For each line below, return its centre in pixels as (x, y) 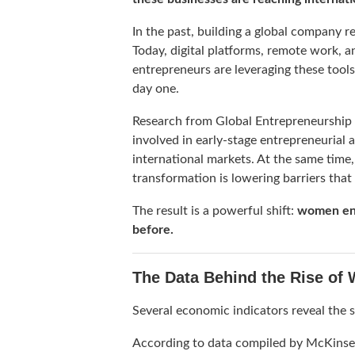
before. (153, 230)
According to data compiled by (219, 344)
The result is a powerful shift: (215, 211)
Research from (174, 122)
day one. (156, 89)
